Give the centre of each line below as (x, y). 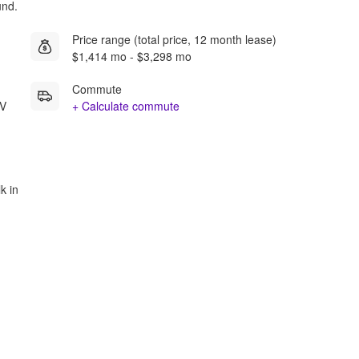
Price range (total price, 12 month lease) (174, 39)
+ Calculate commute (126, 105)
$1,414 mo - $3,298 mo (132, 56)
